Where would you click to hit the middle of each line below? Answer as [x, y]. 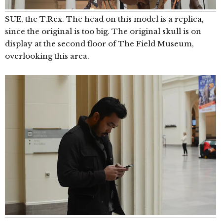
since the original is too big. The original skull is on [103, 32]
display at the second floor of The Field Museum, [99, 44]
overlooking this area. [47, 56]
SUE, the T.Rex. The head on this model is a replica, [104, 19]
